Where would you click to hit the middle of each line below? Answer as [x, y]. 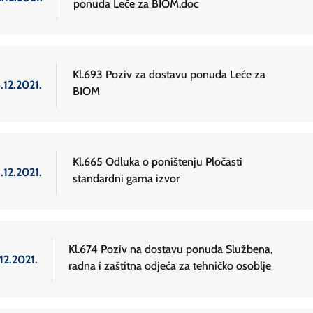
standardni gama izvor [126, 179]
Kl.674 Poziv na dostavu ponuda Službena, [171, 249]
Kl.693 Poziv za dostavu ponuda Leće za [169, 75]
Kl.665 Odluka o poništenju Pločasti [158, 162]
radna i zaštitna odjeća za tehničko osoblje [170, 266]
